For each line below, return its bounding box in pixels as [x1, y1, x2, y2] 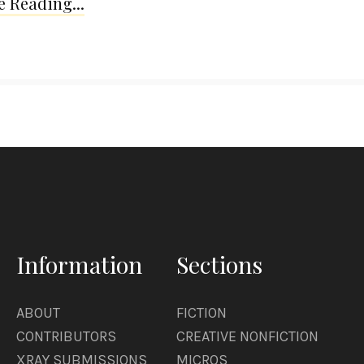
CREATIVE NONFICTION [176, 327, 318, 345]
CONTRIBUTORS [16, 327, 116, 345]
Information [16, 248, 142, 279]
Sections [176, 248, 262, 279]
